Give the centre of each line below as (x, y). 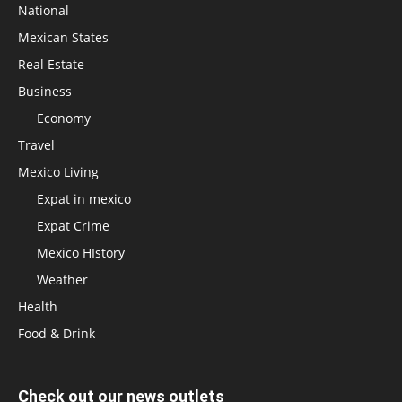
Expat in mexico (84, 199)
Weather (62, 280)
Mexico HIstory (81, 253)
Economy (64, 118)
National (44, 11)
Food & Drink (57, 334)
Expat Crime (73, 226)
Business (45, 92)
